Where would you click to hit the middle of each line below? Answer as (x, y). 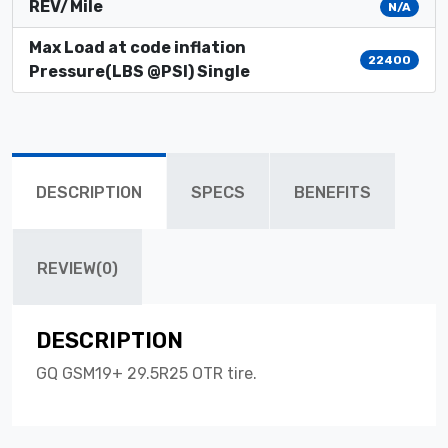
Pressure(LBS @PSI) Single (139, 71)
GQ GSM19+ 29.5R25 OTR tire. (146, 373)
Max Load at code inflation (137, 47)
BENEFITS (332, 192)
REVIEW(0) (77, 268)
